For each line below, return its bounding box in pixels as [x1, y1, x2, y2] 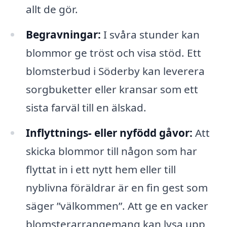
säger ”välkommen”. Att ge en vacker [25, 199, 208, 213]
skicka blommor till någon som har [25, 144, 197, 159]
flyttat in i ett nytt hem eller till [25, 162, 176, 177]
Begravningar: [25, 27, 101, 42]
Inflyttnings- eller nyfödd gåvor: [25, 126, 193, 140]
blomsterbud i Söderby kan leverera [25, 64, 205, 79]
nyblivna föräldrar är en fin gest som [25, 180, 208, 195]
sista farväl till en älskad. [25, 100, 146, 115]
